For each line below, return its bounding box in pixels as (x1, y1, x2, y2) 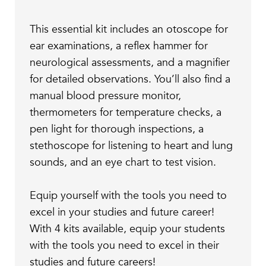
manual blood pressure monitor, (30, 88, 182, 104)
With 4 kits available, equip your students (30, 221, 226, 237)
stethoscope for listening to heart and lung (30, 138, 233, 154)
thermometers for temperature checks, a (30, 105, 222, 121)
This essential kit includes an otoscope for (30, 22, 229, 37)
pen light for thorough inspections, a (30, 122, 204, 137)
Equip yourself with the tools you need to (30, 188, 227, 204)
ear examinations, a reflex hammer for (30, 39, 208, 54)
